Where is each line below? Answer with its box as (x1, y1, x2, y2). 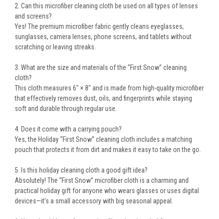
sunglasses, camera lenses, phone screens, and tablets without (15, 33, 192, 41)
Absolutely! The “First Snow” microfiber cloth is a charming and (15, 176, 189, 185)
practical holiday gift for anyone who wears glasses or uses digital (15, 187, 199, 195)
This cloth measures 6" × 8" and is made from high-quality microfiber (15, 84, 204, 92)
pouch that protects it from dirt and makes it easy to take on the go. (15, 146, 201, 154)
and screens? (15, 12, 52, 21)
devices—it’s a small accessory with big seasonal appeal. (15, 197, 173, 205)
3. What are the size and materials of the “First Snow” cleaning (15, 64, 187, 72)
